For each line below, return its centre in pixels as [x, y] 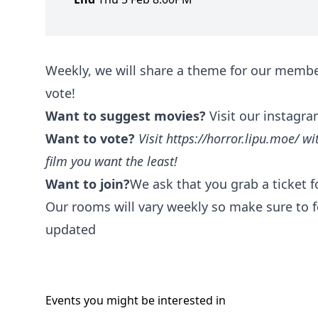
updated [71, 229]
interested [185, 300]
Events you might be [102, 300]
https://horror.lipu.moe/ [232, 138]
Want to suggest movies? [126, 115]
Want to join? [88, 183]
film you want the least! [111, 161]
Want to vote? [90, 138]
